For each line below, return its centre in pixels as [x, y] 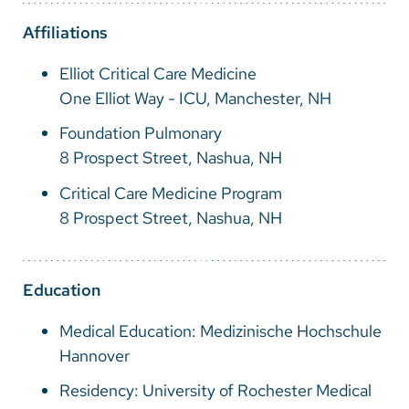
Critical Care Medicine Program [171, 193]
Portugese [79, 116]
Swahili [66, 153]
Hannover [94, 355]
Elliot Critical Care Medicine [158, 74]
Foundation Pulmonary [141, 133]
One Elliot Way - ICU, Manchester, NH [195, 99]
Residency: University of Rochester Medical [215, 390]
